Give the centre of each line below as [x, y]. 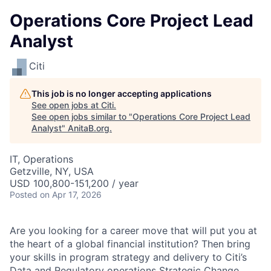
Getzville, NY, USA [52, 171]
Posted [24, 194]
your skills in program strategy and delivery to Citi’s [128, 257]
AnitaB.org [89, 128]
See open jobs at [66, 105]
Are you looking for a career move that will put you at [133, 230]
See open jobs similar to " [82, 116]
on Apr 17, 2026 [71, 194]
